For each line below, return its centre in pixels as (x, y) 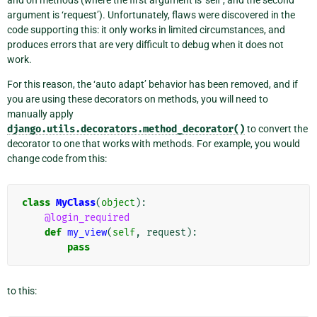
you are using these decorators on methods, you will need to (138, 99)
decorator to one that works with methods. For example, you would (154, 143)
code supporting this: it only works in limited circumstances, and (146, 29)
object (118, 202)
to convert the (276, 128)
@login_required (87, 217)
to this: (22, 290)
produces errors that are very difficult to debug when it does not (145, 44)
